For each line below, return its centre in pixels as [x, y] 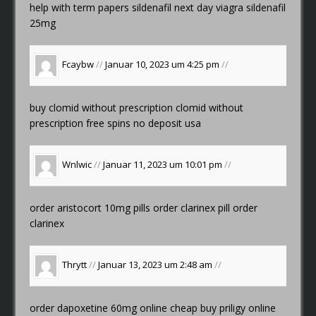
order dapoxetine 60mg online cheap [115, 308]
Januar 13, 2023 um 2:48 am [157, 265]
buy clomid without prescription [103, 107]
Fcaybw [78, 65]
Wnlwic [77, 165]
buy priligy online [238, 308]
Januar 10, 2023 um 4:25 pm [164, 65]
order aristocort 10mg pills [92, 207]
